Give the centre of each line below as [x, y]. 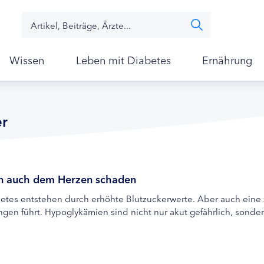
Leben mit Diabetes [123, 60]
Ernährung [227, 60]
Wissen [27, 60]
